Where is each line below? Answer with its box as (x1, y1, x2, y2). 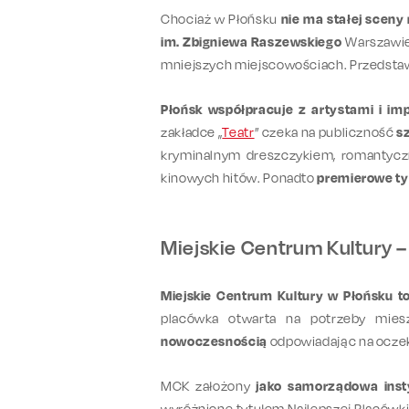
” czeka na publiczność (254, 123, 397, 140)
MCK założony (161, 377, 257, 393)
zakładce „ (161, 123, 223, 140)
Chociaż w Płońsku (161, 10, 281, 26)
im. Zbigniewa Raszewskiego (161, 33, 346, 49)
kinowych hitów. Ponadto (161, 169, 318, 185)
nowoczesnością (161, 332, 267, 349)
